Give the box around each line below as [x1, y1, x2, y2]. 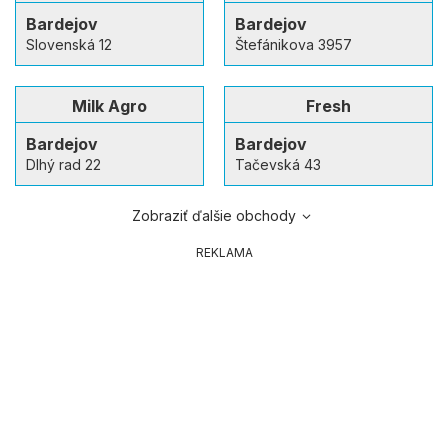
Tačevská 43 [235, 156, 321, 174]
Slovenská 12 [26, 36, 112, 54]
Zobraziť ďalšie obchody [132, 207, 297, 225]
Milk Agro [72, 96, 147, 117]
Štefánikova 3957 [235, 36, 352, 54]
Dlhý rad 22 [26, 156, 101, 174]
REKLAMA [195, 245, 253, 261]
